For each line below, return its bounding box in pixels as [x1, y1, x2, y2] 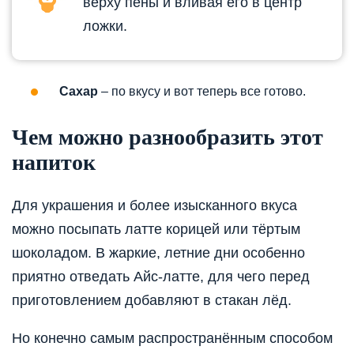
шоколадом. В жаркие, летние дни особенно [12, 245, 305, 262]
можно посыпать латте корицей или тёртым [12, 221, 300, 238]
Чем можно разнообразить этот [12, 124, 323, 149]
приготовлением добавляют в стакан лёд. [12, 292, 292, 309]
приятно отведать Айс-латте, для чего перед [12, 269, 310, 285]
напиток [12, 149, 96, 175]
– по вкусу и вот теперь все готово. [98, 84, 306, 98]
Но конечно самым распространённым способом [12, 330, 333, 347]
